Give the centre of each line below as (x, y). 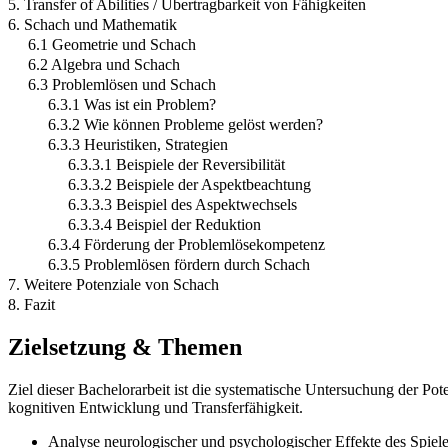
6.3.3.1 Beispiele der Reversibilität (176, 165)
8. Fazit (31, 305)
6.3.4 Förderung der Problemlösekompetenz (186, 245)
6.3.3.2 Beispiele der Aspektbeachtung (189, 185)
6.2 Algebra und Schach (104, 65)
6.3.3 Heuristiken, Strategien (138, 145)
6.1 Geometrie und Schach (112, 45)
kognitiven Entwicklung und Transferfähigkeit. (155, 407)
